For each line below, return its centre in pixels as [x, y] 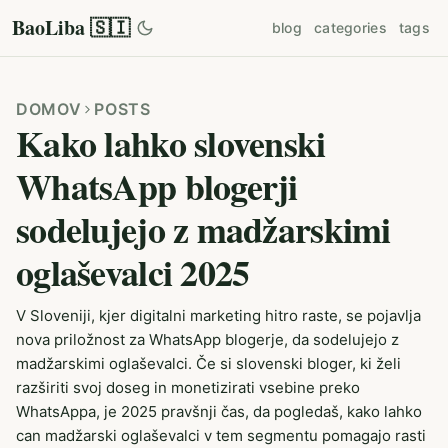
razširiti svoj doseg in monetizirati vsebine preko [188, 387]
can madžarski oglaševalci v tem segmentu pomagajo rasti [221, 435]
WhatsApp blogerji [157, 186]
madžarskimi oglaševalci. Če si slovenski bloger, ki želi [208, 363]
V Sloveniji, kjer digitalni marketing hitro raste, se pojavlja [218, 315]
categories [350, 27]
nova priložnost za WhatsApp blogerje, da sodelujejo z [207, 339]
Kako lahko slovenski [171, 143]
